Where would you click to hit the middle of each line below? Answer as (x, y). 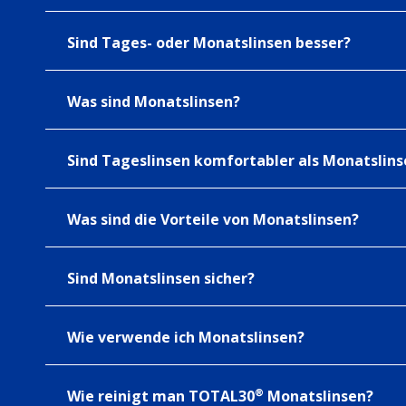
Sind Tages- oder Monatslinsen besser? (209, 43)
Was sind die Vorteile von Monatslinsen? (213, 219)
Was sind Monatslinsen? (154, 101)
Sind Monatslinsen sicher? (161, 278)
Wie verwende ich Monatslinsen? (186, 337)
